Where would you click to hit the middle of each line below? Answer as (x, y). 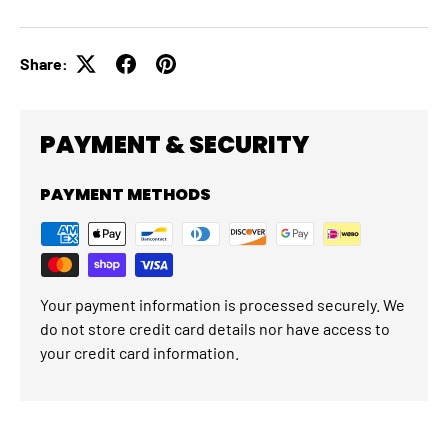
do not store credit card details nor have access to (215, 328)
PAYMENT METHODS (125, 194)
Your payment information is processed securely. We (222, 304)
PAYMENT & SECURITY (174, 144)
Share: (44, 63)
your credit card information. (139, 352)
